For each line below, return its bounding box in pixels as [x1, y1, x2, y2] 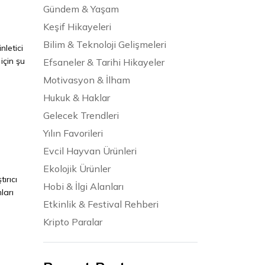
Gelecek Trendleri [43, 109, 119, 121]
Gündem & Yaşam [43, 2, 119, 15]
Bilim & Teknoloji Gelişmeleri [43, 38, 166, 50]
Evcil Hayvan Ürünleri [43, 144, 137, 157]
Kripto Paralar [43, 215, 102, 228]
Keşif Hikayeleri [43, 20, 111, 33]
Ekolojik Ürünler [43, 162, 111, 174]
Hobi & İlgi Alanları [43, 180, 124, 192]
